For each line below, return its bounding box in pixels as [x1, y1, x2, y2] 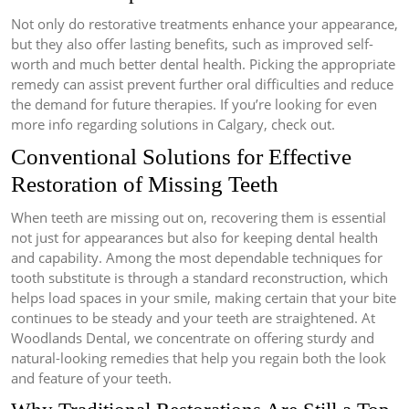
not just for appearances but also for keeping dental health [11, 228, 378, 247]
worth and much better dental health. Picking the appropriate [11, 55, 395, 74]
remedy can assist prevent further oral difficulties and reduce [11, 75, 393, 94]
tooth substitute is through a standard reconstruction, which [11, 268, 388, 288]
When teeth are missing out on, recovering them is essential [11, 208, 386, 227]
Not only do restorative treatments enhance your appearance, [11, 15, 398, 34]
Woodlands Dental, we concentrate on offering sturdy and [11, 329, 374, 348]
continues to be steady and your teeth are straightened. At [11, 309, 375, 328]
